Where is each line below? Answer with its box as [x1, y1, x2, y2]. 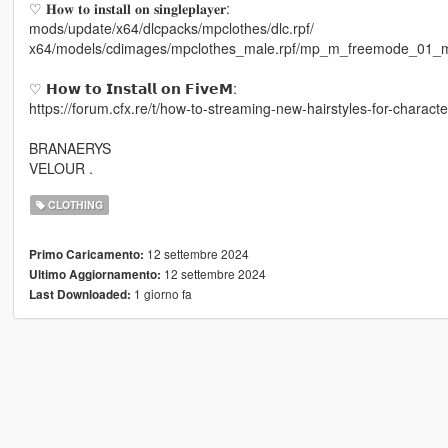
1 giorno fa [130, 284, 192, 302]
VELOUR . [28, 157, 93, 178]
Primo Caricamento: [28, 245, 144, 263]
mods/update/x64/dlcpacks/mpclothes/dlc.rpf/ [28, 17, 314, 38]
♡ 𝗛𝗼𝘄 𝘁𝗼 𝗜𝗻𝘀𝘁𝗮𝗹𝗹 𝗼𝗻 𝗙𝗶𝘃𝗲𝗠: [28, 77, 237, 98]
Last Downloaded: [28, 285, 131, 303]
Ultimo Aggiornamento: [28, 265, 161, 283]
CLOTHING [45, 196, 104, 212]
